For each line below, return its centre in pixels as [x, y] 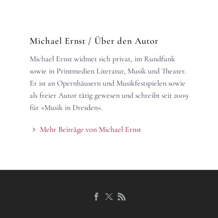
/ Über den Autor [123, 41]
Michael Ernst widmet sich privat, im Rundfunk [102, 59]
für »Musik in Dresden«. [66, 107]
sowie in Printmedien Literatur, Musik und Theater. [108, 71]
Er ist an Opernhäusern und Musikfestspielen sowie [108, 83]
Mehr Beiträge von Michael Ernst [91, 129]
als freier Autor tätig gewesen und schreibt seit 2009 [109, 95]
